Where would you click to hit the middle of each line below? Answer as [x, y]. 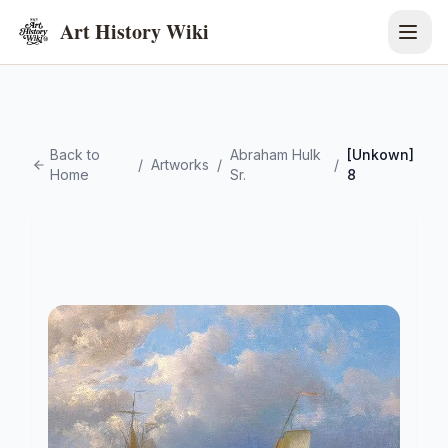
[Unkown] [380, 154]
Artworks [179, 164]
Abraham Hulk [275, 154]
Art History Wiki [134, 31]
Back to [74, 154]
